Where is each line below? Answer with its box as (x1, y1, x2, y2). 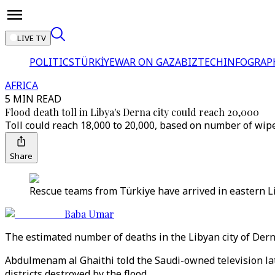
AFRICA (5, 79, 38, 92)
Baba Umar (64, 207, 114, 220)
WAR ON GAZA (115, 55, 181, 69)
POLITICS (29, 55, 74, 69)
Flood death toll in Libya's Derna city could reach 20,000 (5, 106, 259, 118)
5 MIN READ (5, 92, 61, 106)
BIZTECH (181, 55, 223, 69)
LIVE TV (17, 33, 46, 44)
